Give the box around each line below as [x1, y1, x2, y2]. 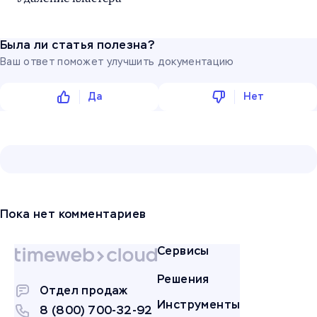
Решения [157, 271, 209, 287]
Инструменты [157, 296, 241, 312]
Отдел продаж [40, 282, 128, 298]
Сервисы [157, 243, 209, 258]
